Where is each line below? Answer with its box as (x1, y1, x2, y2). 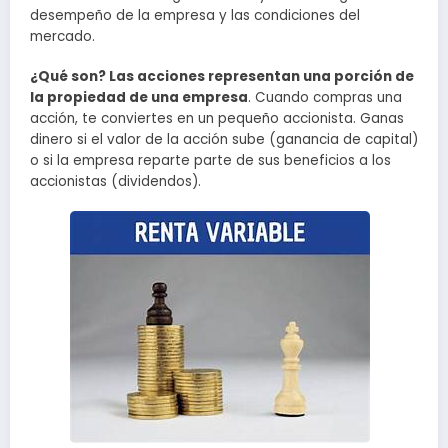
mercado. (30, 26, 95, 46)
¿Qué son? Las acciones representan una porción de (30, 66, 414, 86)
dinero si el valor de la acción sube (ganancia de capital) (30, 129, 418, 149)
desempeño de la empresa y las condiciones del (30, 5, 360, 25)
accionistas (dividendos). (30, 171, 201, 191)
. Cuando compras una (248, 87, 402, 107)
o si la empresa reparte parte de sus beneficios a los (30, 150, 391, 170)
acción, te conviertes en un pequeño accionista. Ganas (30, 108, 404, 128)
